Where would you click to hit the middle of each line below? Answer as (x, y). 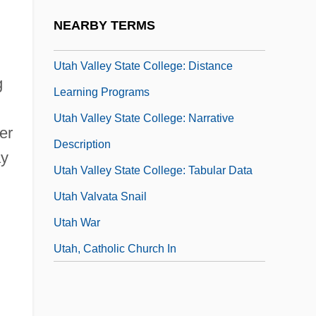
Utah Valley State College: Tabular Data (153, 170)
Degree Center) (92, 39)
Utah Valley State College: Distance (143, 66)
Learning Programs (102, 92)
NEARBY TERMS (104, 26)
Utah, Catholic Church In (115, 248)
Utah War (77, 222)
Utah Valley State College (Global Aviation (159, 13)
